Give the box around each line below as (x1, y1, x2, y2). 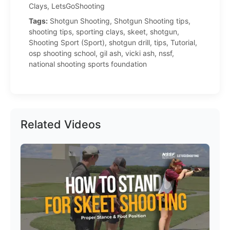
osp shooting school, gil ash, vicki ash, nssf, (29, 49, 174, 57)
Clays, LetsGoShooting (29, 2, 105, 10)
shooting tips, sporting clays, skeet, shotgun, (29, 27, 179, 36)
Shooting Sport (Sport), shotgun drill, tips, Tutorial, (29, 38, 197, 47)
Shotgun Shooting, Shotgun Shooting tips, (48, 16, 190, 25)
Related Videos (21, 118, 101, 131)
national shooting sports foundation (29, 60, 147, 68)
